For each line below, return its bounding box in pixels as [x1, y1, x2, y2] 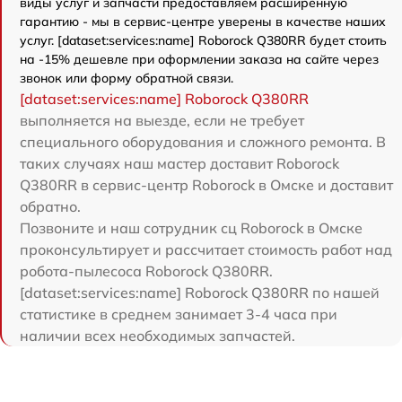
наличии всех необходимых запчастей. [20, 326, 295, 345]
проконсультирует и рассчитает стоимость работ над [20, 240, 392, 258]
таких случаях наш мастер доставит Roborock [20, 153, 339, 172]
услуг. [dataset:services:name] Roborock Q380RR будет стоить [20, 31, 387, 48]
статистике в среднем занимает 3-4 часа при [20, 304, 337, 323]
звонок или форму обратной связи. [20, 69, 233, 86]
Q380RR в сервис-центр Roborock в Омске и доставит [20, 175, 393, 194]
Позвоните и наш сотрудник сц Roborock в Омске [20, 218, 363, 237]
